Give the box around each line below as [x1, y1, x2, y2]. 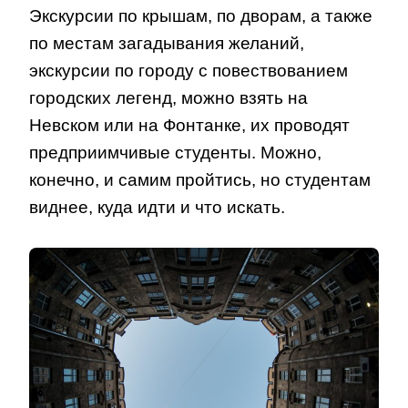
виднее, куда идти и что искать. [29, 198, 285, 218]
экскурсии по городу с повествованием [29, 61, 348, 81]
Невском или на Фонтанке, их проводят [29, 116, 350, 136]
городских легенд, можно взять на [29, 88, 308, 108]
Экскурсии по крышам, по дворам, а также [29, 6, 372, 26]
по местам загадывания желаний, [29, 34, 304, 54]
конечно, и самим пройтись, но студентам [29, 170, 371, 190]
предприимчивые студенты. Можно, [29, 143, 321, 163]
